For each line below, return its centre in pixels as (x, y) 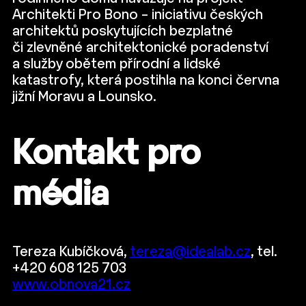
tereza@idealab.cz (190, 252)
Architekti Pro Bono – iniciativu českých (138, 15)
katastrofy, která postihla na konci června (146, 81)
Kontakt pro (106, 154)
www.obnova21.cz (71, 285)
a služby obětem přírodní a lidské (116, 65)
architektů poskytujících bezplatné (123, 32)
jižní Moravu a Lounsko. (84, 97)
